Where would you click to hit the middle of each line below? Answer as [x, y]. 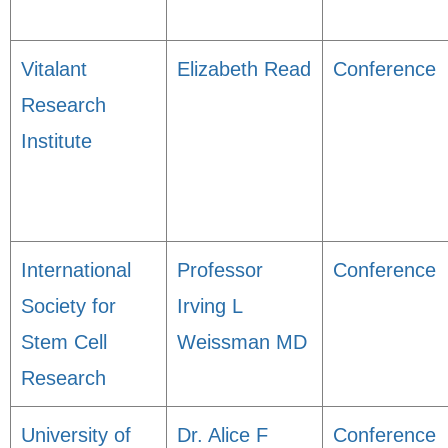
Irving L [209, 306]
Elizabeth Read [244, 69]
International [76, 270]
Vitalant [54, 69]
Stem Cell [64, 342]
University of [76, 435]
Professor [220, 270]
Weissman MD [242, 342]
